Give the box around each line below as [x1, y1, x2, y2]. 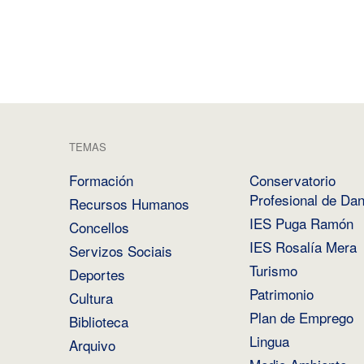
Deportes [68, 263, 125, 284]
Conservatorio [249, 169, 336, 190]
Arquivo [68, 334, 115, 355]
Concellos [68, 216, 129, 237]
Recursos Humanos [68, 193, 189, 214]
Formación [68, 169, 133, 190]
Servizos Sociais [68, 240, 172, 261]
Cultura [68, 287, 113, 308]
